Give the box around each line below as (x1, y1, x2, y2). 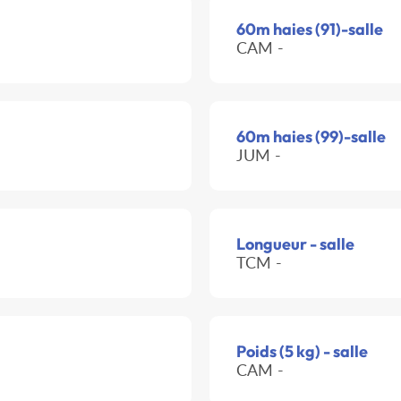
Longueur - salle (236, 234, 354, 255)
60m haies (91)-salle (236, 19, 383, 40)
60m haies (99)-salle (236, 126, 386, 148)
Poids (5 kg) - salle (236, 341, 368, 363)
